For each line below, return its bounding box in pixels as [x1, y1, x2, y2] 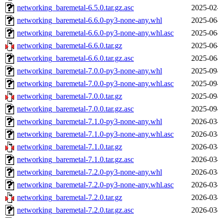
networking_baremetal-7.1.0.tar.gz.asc [17, 155, 134, 164]
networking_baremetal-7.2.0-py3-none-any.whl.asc [17, 181, 174, 189]
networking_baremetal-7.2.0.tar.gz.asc [17, 206, 134, 215]
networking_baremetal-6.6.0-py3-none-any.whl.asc [17, 29, 174, 37]
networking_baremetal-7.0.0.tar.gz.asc [17, 105, 134, 113]
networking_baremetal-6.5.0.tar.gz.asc [17, 3, 134, 12]
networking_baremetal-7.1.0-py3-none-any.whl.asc [17, 130, 174, 139]
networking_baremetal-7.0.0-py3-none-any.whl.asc [17, 79, 174, 88]
